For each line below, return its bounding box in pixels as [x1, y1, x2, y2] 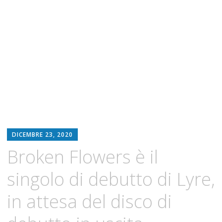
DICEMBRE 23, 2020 [11, 130, 73, 139]
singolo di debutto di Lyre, [6, 167, 215, 192]
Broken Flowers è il [6, 145, 158, 169]
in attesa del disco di [6, 189, 172, 214]
